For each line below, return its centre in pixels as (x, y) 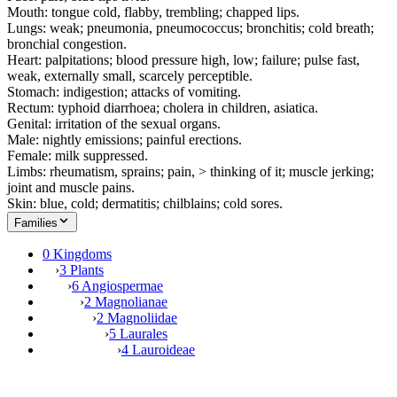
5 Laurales (138, 333)
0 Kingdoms (77, 253)
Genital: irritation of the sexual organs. (114, 123)
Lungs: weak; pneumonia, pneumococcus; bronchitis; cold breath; (191, 27)
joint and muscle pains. (71, 187)
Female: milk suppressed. (78, 155)
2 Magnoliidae (137, 317)
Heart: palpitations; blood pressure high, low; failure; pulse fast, (183, 59)
